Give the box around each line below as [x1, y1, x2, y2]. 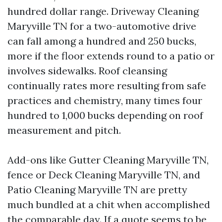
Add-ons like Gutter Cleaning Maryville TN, [7, 154, 209, 166]
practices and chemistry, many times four [7, 94, 202, 107]
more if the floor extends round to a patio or [7, 50, 215, 62]
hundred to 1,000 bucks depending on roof [7, 109, 203, 121]
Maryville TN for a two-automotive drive [7, 20, 196, 32]
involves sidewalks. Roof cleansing [7, 64, 167, 77]
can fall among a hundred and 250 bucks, [7, 35, 196, 47]
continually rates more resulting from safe [7, 79, 206, 92]
